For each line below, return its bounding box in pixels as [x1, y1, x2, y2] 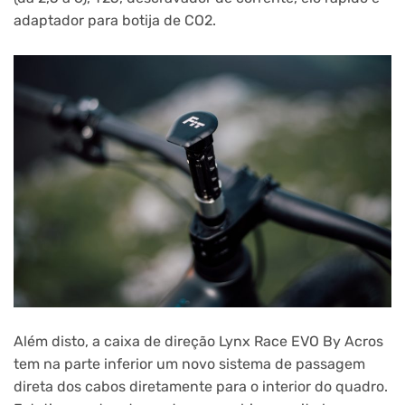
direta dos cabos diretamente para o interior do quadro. [14, 378, 388, 396]
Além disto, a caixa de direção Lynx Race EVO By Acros [14, 333, 383, 351]
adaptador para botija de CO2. [14, 11, 216, 29]
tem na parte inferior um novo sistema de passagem [14, 355, 365, 373]
